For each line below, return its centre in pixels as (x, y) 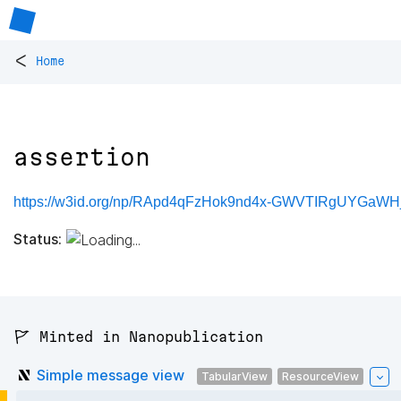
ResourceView (320, 376)
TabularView (235, 376)
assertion (82, 158)
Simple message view (111, 375)
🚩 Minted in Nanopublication (138, 337)
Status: (38, 239)
